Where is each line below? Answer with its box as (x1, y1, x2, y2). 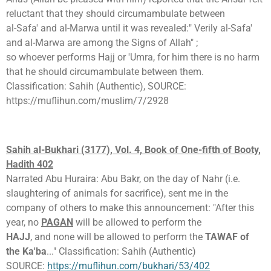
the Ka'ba (6, 245, 47, 257)
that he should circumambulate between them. (6, 65, 204, 77)
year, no (6, 216, 41, 228)
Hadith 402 (6, 158, 53, 170)
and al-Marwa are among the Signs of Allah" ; (6, 36, 198, 48)
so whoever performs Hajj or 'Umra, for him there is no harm (6, 51, 260, 63)
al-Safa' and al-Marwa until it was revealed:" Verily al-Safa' (6, 22, 252, 34)
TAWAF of (205, 230, 249, 243)
